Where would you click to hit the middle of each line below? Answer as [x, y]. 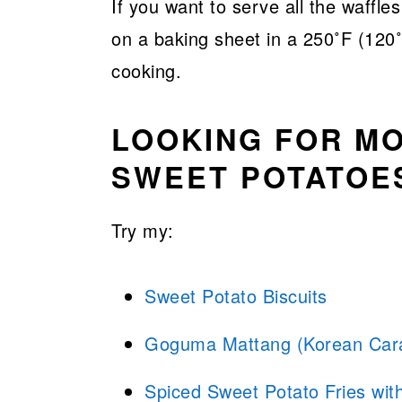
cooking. [146, 70]
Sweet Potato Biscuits [236, 296]
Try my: [143, 230]
